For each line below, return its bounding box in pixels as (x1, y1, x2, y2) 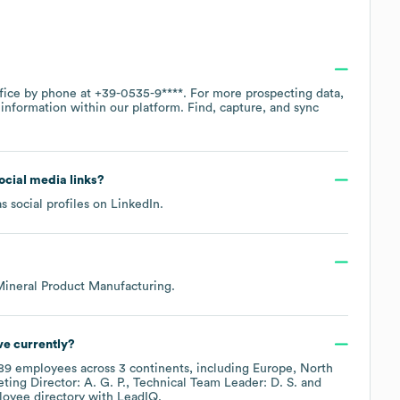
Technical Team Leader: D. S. (133, 376, 297, 389)
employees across (12, 362, 119, 375)
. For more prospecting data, (183, 87, 344, 100)
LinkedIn (111, 197, 160, 211)
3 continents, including (119, 362, 253, 375)
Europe (253, 362, 293, 375)
